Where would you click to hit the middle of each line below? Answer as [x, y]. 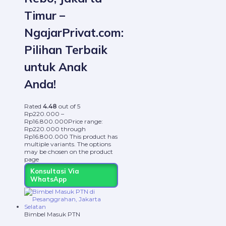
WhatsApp [48, 179]
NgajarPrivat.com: [74, 32]
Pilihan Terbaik [66, 49]
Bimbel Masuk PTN [52, 214]
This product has [94, 136]
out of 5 [69, 106]
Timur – [45, 15]
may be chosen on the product [69, 151]
